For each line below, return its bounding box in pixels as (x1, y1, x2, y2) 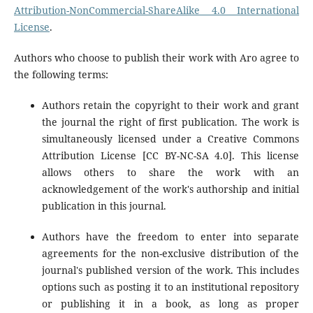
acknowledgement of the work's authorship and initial (41, 182, 300, 196)
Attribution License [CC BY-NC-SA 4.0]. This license (41, 148, 300, 162)
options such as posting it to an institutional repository (41, 279, 300, 293)
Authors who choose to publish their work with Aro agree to (13, 50, 300, 64)
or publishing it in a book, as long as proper (41, 296, 300, 310)
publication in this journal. (41, 198, 166, 212)
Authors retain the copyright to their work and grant (41, 98, 300, 112)
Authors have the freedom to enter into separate (41, 229, 300, 243)
